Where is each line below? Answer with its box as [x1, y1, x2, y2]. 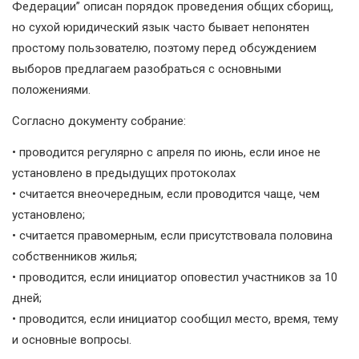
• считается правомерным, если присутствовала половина [12, 228, 333, 244]
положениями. [12, 83, 91, 98]
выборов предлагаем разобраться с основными [12, 62, 281, 77]
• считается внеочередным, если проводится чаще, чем [12, 187, 320, 202]
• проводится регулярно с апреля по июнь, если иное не [12, 145, 321, 160]
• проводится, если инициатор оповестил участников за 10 [12, 270, 337, 285]
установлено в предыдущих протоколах [12, 166, 236, 181]
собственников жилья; [12, 249, 137, 264]
